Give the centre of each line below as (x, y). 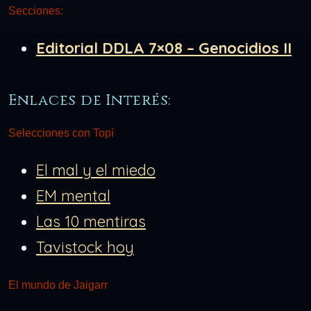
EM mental (73, 196)
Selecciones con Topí (61, 133)
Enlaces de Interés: (90, 101)
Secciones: (36, 10)
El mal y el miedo (96, 170)
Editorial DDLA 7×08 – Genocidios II (164, 48)
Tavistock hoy (85, 247)
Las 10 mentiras (91, 222)
